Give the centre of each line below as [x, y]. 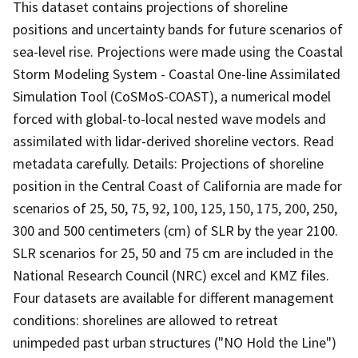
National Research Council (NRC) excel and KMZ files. [171, 275]
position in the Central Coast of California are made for [177, 185]
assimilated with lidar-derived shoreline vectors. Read [173, 141]
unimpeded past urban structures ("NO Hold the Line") [175, 342]
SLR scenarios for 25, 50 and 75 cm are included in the [173, 253]
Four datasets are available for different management [173, 297]
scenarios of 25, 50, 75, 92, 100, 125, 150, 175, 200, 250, [175, 208]
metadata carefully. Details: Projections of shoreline [168, 163]
